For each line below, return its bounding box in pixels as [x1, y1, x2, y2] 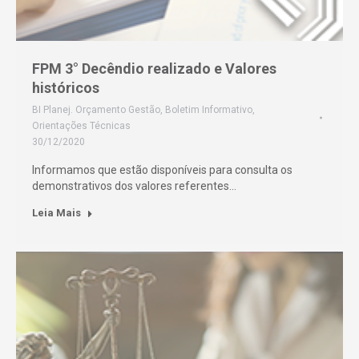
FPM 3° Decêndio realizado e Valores [32, 60, 276, 77]
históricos [32, 79, 99, 96]
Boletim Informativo [165, 104, 252, 115]
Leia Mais [32, 207, 81, 219]
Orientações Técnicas [32, 120, 131, 131]
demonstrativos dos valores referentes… [32, 179, 236, 192]
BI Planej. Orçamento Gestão [32, 104, 160, 115]
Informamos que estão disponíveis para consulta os [32, 163, 292, 176]
